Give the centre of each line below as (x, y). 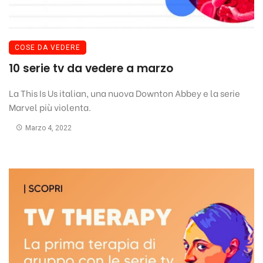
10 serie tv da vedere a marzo (91, 68)
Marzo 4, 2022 (48, 128)
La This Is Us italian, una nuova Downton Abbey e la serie (124, 92)
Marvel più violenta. (50, 107)
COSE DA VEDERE (48, 47)
